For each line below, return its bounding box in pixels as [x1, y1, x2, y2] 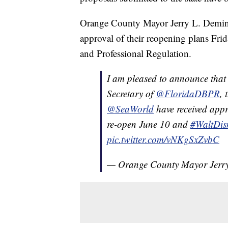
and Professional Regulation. [80, 47, 191, 60]
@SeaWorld [107, 102, 154, 116]
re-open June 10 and [107, 118, 190, 131]
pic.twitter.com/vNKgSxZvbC [107, 133, 219, 146]
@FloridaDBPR [156, 87, 220, 100]
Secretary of [107, 87, 156, 100]
